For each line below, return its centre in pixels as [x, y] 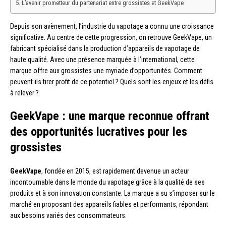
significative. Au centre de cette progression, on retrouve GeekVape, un [111, 37]
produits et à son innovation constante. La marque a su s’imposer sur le [112, 193]
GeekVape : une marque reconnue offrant [110, 116]
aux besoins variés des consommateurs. [68, 215]
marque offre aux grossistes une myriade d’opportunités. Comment [106, 70]
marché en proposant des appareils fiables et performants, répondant [109, 204]
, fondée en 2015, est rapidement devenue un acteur [115, 171]
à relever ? [24, 93]
